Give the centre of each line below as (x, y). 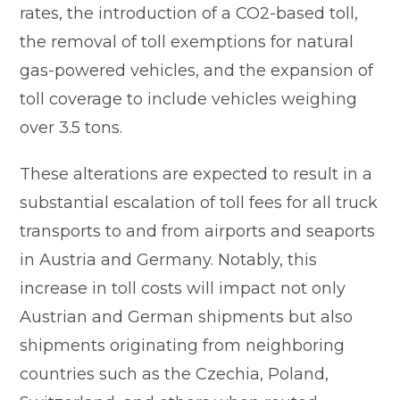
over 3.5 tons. (71, 127)
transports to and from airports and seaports (198, 231)
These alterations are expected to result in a (196, 174)
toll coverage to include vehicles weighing (189, 99)
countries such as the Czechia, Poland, (175, 374)
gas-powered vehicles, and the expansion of (197, 70)
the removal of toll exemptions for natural (187, 42)
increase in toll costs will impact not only (183, 288)
